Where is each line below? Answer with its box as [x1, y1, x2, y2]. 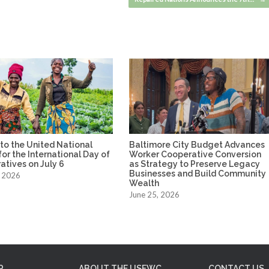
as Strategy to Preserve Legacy [129, 159, 261, 169]
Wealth [129, 178, 160, 188]
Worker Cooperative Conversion [129, 149, 262, 159]
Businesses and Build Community [129, 168, 267, 178]
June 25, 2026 [129, 189, 180, 199]
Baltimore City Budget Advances [129, 139, 265, 150]
